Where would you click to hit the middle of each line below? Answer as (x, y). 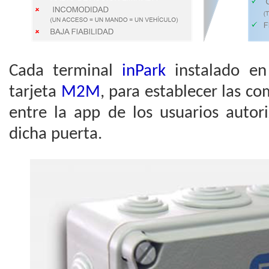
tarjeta (35, 92)
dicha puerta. (56, 134)
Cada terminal (66, 71)
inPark (144, 71)
